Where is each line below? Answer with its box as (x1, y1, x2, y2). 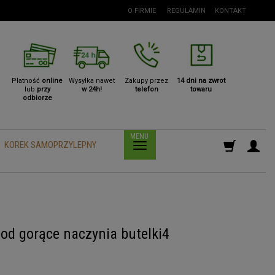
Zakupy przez (125, 77, 169, 85)
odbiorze (22, 94, 52, 102)
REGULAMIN (167, 7, 206, 15)
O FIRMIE (128, 7, 156, 15)
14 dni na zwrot (177, 77, 226, 85)
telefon (134, 85, 158, 93)
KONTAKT (215, 7, 246, 15)
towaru (190, 85, 212, 93)
